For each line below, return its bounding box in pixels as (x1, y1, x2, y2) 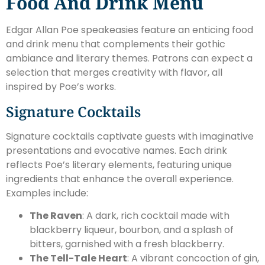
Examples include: (6, 186, 88, 200)
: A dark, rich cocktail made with (82, 209, 230, 223)
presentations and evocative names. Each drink (6, 143, 227, 157)
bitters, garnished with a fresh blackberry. (30, 237, 224, 251)
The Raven (30, 209, 82, 223)
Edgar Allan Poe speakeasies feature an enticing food (6, 23, 253, 37)
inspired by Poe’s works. (6, 80, 116, 94)
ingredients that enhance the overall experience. (6, 172, 234, 186)
